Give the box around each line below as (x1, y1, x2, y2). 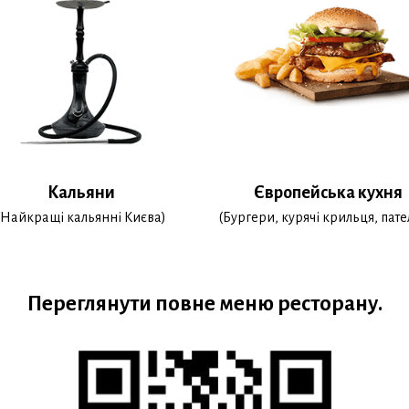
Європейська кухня (253, 184, 403, 203)
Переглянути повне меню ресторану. (26, 291, 383, 315)
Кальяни (47, 184, 115, 203)
